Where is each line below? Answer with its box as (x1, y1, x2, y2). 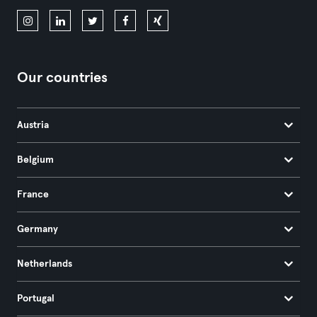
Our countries (17, 70, 108, 85)
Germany (17, 224, 58, 234)
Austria (17, 120, 49, 130)
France (17, 189, 49, 200)
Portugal (17, 293, 54, 304)
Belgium (17, 154, 54, 165)
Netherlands (17, 258, 72, 269)
